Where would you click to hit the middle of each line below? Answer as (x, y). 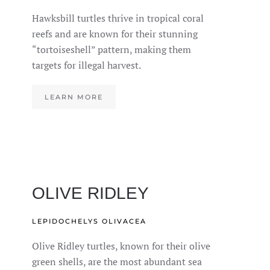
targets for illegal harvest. (87, 65)
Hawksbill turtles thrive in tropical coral (118, 18)
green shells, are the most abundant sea (117, 262)
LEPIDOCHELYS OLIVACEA (89, 221)
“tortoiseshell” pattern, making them (112, 49)
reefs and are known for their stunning (115, 34)
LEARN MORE (74, 97)
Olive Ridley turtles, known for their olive (121, 246)
